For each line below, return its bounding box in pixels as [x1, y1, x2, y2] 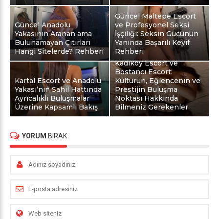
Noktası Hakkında [115, 94, 178, 103]
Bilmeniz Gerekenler [115, 103, 189, 112]
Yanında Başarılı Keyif [115, 38, 190, 47]
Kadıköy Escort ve [115, 59, 178, 68]
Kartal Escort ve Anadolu [15, 76, 101, 86]
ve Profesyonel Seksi [115, 21, 190, 30]
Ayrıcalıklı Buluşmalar [15, 94, 89, 103]
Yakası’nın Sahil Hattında [15, 85, 102, 94]
